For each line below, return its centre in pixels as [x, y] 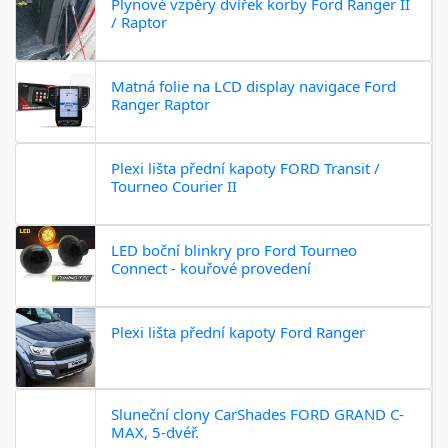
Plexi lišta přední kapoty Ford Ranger [238, 331]
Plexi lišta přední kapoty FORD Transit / [245, 167]
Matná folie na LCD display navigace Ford [253, 85]
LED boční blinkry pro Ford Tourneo [234, 249]
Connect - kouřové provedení [211, 267]
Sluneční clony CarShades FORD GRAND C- [257, 413]
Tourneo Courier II [174, 185]
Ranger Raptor [160, 103]
